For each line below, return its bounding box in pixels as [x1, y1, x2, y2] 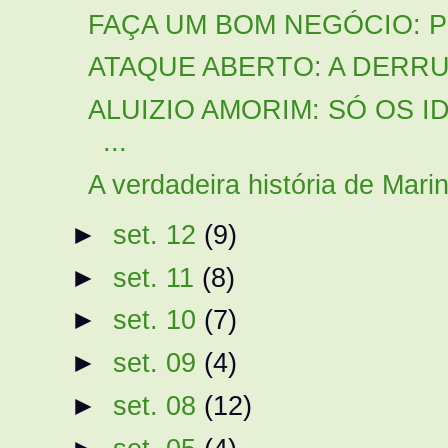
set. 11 [112, 261, 202, 293]
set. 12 [112, 218, 204, 250]
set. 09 [112, 347, 204, 379]
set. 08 [112, 390, 204, 422]
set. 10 [112, 304, 204, 336]
